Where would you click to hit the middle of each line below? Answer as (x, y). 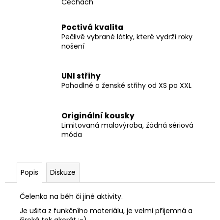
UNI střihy (81, 76)
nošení (73, 46)
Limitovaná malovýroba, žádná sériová (127, 125)
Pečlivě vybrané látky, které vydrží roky (127, 37)
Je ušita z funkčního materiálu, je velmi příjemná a (106, 210)
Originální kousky (98, 115)
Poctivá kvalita (92, 27)
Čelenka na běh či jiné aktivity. (71, 196)
